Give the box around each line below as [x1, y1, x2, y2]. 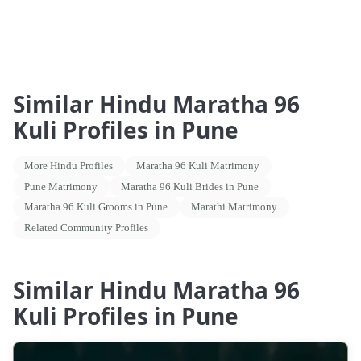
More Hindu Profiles [24, 160, 114, 172]
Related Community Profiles [24, 221, 149, 234]
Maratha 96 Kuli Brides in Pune [121, 180, 259, 193]
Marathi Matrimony [191, 201, 278, 214]
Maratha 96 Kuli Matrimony [136, 160, 260, 172]
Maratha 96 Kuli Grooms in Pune [24, 201, 168, 214]
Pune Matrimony [24, 180, 98, 193]
